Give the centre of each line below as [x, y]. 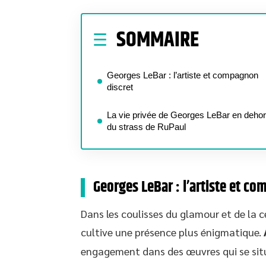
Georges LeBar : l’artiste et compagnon [183, 75]
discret [120, 87]
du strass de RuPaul [146, 127]
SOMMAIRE [158, 40]
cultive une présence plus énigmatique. [172, 232]
